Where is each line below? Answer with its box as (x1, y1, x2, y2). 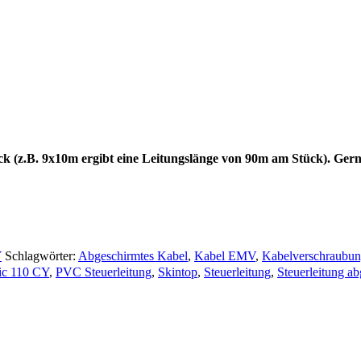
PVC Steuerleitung (56, 264, 151, 279)
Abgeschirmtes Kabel (78, 248, 188, 263)
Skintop (158, 264, 197, 279)
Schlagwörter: (5, 248, 78, 263)
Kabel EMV (194, 248, 255, 263)
